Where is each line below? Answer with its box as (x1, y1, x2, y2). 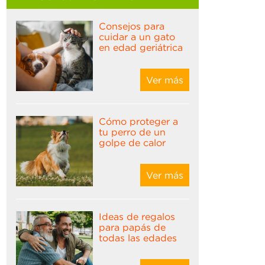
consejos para (99, 21, 106, 31)
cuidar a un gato (99, 31, 176, 42)
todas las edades (99, 232, 177, 243)
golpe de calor (99, 137, 166, 148)
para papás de (99, 222, 166, 232)
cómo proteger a (99, 116, 106, 127)
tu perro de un (99, 127, 166, 137)
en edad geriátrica (99, 42, 183, 53)
